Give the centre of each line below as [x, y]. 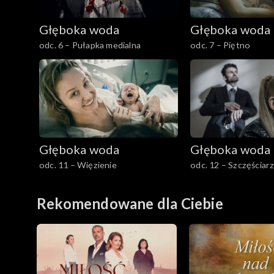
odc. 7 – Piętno [220, 45]
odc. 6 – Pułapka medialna [90, 45]
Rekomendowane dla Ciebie [130, 203]
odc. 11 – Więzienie [78, 165]
